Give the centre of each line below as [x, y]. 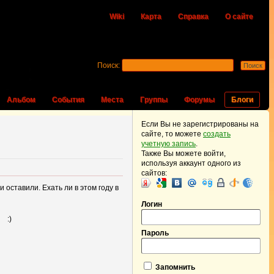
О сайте [239, 17]
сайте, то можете [172, 134]
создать [217, 134]
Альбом [21, 100]
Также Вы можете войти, [183, 154]
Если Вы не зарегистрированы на [200, 124]
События [68, 100]
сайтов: [154, 173]
